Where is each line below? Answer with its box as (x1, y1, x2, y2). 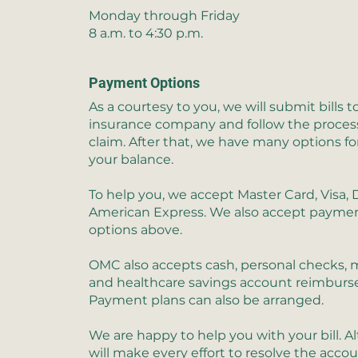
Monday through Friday (89, 8, 240, 23)
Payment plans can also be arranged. (89, 292, 324, 308)
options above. (89, 222, 182, 237)
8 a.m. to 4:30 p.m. (89, 26, 203, 41)
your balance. (89, 152, 173, 167)
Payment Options (89, 74, 200, 91)
